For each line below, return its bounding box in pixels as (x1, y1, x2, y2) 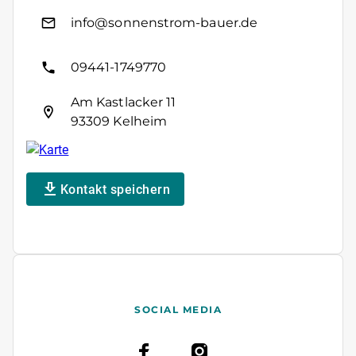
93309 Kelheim (71, 114, 168, 130)
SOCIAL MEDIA (134, 304, 222, 316)
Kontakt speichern (60, 181, 170, 197)
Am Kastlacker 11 (71, 95, 176, 110)
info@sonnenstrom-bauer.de (71, 15, 257, 31)
